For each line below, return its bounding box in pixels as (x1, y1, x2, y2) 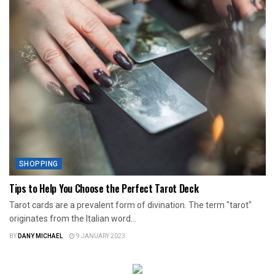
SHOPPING (19, 158, 58, 170)
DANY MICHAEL (18, 232, 63, 241)
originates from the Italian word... (9, 214, 136, 224)
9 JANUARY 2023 (75, 232, 125, 241)
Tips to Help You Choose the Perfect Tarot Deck (9, 181, 199, 196)
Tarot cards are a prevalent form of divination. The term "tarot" (9, 200, 252, 211)
